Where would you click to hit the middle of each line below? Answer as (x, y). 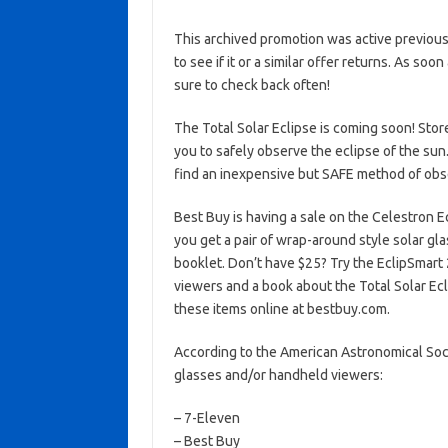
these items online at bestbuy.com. (281, 309)
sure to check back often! (251, 85)
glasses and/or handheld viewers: (278, 375)
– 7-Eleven (206, 418)
